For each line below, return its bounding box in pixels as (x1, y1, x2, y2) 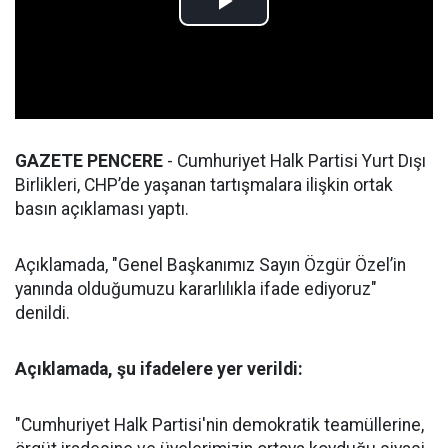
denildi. (15, 303, 70, 324)
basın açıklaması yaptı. (15, 199, 189, 220)
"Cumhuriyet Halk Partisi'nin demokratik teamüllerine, (15, 415, 424, 436)
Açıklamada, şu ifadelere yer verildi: (15, 359, 303, 380)
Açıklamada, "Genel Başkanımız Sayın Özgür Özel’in (15, 255, 406, 276)
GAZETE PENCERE (15, 151, 163, 172)
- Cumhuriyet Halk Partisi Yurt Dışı (163, 151, 426, 172)
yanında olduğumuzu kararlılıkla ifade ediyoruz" (15, 279, 377, 300)
